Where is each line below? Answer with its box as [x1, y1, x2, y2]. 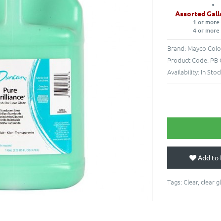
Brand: [167, 43, 187, 53]
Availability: [167, 67, 201, 76]
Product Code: [167, 55, 210, 65]
